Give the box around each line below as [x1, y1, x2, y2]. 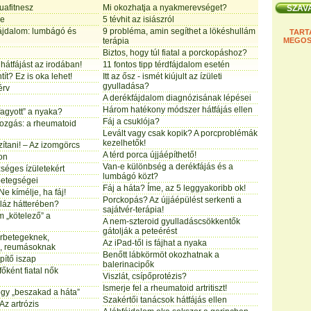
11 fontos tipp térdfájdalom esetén [103, 60, 230, 69]
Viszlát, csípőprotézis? [103, 271, 187, 281]
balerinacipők [103, 260, 154, 269]
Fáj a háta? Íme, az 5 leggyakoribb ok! [103, 183, 246, 193]
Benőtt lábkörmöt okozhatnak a [103, 250, 219, 260]
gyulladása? [103, 81, 149, 91]
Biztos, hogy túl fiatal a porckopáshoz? [103, 48, 247, 58]
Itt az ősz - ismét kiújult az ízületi [103, 72, 222, 81]
